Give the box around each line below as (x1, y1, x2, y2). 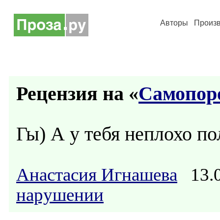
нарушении (16, 185, 104, 205)
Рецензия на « (16, 82, 138, 105)
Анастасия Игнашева (16, 165, 177, 185)
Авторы (160, 19, 188, 27)
